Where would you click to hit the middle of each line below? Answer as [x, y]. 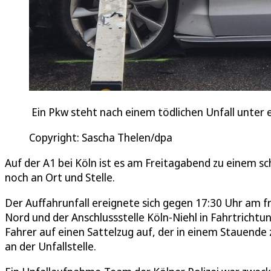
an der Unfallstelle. [51, 246]
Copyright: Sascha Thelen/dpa [101, 137]
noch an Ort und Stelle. [60, 177]
